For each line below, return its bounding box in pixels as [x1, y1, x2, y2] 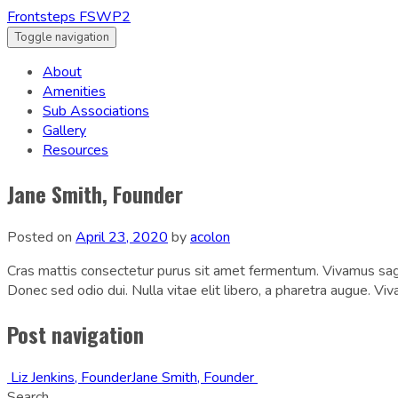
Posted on [7, 227, 76, 247]
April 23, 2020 [76, 227, 168, 247]
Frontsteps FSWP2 [7, 7, 131, 27]
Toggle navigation [14, 29, 109, 45]
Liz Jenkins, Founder [7, 367, 131, 387]
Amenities [43, 82, 106, 101]
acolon [190, 227, 230, 247]
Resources [43, 140, 108, 160]
